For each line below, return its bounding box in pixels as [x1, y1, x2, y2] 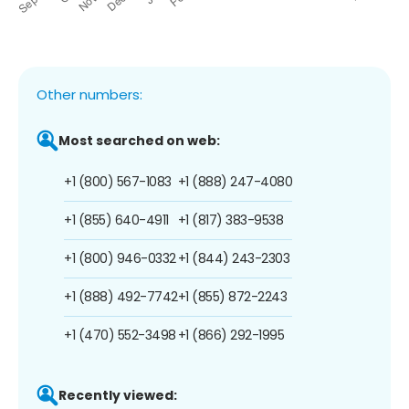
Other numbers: [37, 84, 142, 104]
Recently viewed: [58, 385, 177, 404]
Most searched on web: [58, 131, 220, 150]
